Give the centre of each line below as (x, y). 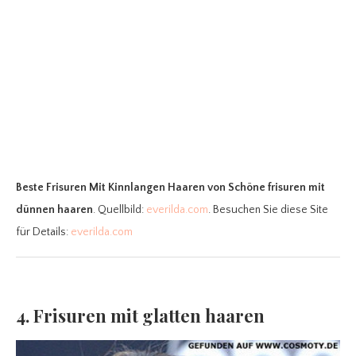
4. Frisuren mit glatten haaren (140, 316)
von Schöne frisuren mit (266, 188)
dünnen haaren (54, 210)
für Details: (43, 232)
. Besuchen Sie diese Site (268, 210)
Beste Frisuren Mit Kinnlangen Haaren (110, 188)
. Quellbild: (120, 210)
